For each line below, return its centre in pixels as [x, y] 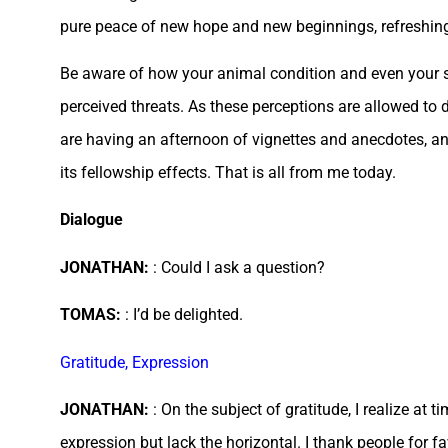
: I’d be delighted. [184, 315]
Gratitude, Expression [134, 362]
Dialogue [91, 220]
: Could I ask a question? [239, 267]
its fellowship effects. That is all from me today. [228, 173]
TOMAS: [92, 315]
